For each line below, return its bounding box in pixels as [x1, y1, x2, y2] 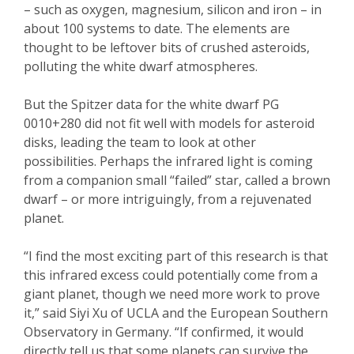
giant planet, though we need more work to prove [24, 285, 320, 303]
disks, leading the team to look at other [24, 134, 256, 152]
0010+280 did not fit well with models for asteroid [24, 115, 314, 133]
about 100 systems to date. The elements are [24, 20, 290, 38]
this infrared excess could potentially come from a [24, 266, 318, 284]
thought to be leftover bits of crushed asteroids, [24, 39, 310, 57]
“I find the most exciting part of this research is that [24, 247, 328, 265]
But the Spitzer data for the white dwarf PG [24, 96, 279, 114]
